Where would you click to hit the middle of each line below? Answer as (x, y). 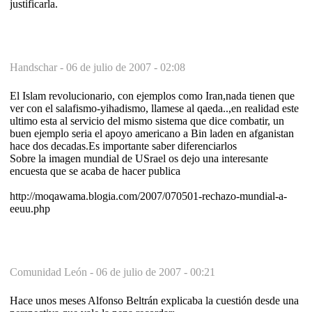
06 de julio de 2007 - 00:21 (156, 272)
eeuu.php (30, 208)
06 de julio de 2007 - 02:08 (126, 67)
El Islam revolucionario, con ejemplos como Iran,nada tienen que (152, 95)
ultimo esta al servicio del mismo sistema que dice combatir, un (147, 120)
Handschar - (38, 67)
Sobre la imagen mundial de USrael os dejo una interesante (139, 158)
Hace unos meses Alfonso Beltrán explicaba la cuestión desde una (154, 300)
